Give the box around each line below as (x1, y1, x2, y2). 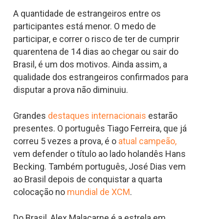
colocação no (13, 187, 67, 197)
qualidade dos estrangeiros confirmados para (13, 72, 188, 83)
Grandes (13, 110, 48, 121)
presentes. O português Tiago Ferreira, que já (13, 123, 187, 134)
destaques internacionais (47, 110, 146, 121)
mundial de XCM (66, 187, 130, 197)
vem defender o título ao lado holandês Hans (13, 149, 186, 159)
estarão (146, 110, 177, 121)
